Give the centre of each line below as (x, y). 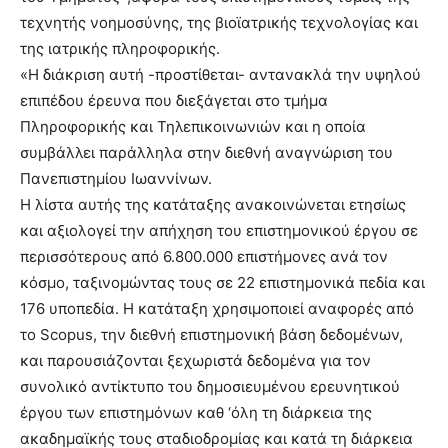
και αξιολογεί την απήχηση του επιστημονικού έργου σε (219, 231)
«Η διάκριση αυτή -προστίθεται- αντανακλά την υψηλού (220, 75)
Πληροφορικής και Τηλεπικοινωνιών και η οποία (193, 127)
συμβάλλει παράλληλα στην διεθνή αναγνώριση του (206, 153)
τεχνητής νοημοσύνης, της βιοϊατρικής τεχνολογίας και (219, 23)
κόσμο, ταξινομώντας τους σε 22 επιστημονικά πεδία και (222, 283)
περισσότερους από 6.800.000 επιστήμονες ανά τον (204, 257)
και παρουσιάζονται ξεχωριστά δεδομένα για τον (195, 361)
